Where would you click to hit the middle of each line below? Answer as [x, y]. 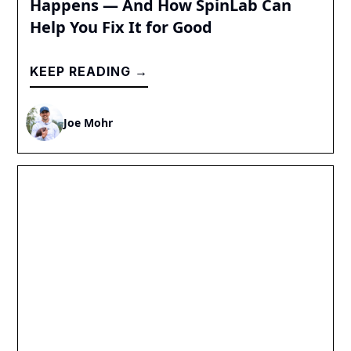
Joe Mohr [89, 122]
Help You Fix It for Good [121, 27]
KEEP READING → [89, 72]
